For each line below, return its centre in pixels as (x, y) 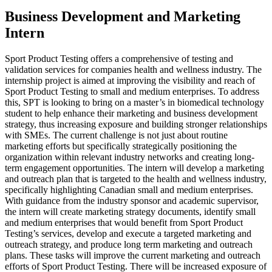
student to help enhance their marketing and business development (131, 113)
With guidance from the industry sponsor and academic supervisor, (132, 200)
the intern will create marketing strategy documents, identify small (130, 211)
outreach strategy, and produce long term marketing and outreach (129, 244)
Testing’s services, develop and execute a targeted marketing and (128, 233)
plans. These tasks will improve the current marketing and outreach (133, 255)
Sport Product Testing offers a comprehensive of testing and (119, 58)
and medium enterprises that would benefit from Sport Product (124, 222)
